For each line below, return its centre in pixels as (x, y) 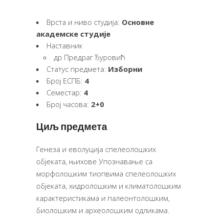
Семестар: (65, 93)
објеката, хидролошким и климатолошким (109, 186)
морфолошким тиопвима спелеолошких (106, 174)
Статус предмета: (77, 69)
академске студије (73, 34)
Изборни (125, 69)
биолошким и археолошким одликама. (103, 210)
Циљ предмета (72, 127)
